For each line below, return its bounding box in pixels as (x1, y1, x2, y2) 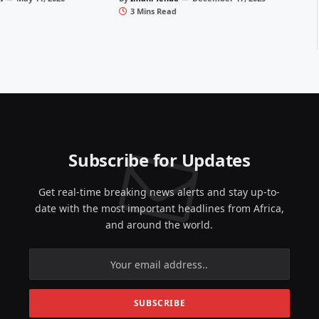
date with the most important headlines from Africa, (34, 202, 284, 216)
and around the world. (105, 218, 214, 232)
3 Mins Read (130, 6, 177, 17)
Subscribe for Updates (68, 148, 251, 172)
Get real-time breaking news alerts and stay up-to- (38, 185, 281, 199)
